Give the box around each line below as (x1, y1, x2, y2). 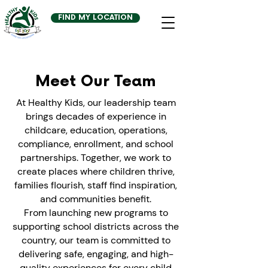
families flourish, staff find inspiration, (14, 179, 177, 191)
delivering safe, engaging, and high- (18, 248, 173, 260)
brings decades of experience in (25, 110, 166, 123)
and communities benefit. (40, 193, 151, 205)
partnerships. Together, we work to (20, 151, 171, 164)
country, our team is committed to (21, 234, 170, 246)
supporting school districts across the (13, 220, 179, 233)
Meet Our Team (35, 72, 156, 91)
